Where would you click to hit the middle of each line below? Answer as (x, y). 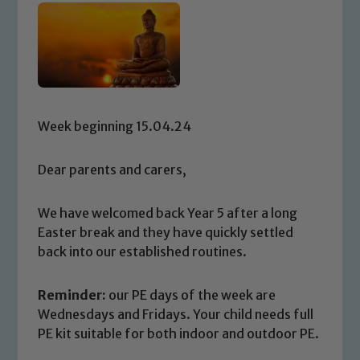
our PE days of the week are (191, 295)
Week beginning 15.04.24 (115, 126)
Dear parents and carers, (112, 169)
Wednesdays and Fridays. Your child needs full (176, 314)
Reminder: (72, 295)
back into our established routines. (143, 251)
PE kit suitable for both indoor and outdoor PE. (179, 333)
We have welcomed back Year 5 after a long (168, 213)
